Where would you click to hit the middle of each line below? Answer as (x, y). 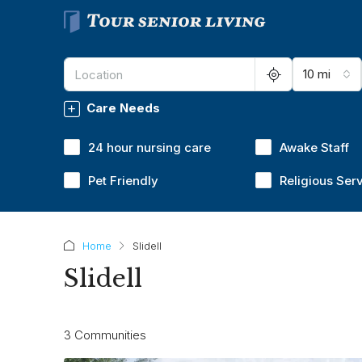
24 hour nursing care (149, 147)
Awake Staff (315, 147)
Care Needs (123, 108)
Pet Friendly (123, 181)
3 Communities (105, 335)
